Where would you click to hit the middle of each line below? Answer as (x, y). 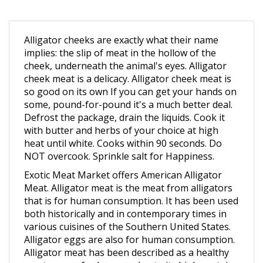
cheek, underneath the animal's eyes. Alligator (125, 51)
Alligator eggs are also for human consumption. (129, 225)
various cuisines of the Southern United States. (127, 212)
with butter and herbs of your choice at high (121, 116)
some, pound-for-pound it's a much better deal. (128, 90)
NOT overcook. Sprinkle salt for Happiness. (119, 141)
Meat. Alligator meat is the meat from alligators (128, 173)
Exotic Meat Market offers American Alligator (123, 160)
